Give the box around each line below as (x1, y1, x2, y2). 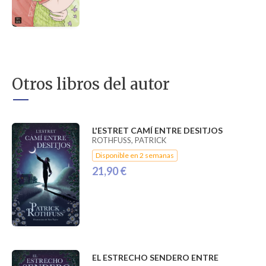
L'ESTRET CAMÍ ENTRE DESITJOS (91, 125, 223, 135)
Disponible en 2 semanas (95, 150, 174, 160)
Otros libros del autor (12, 74, 170, 94)
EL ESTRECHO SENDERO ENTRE (91, 252, 218, 262)
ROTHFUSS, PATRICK (91, 135, 166, 145)
